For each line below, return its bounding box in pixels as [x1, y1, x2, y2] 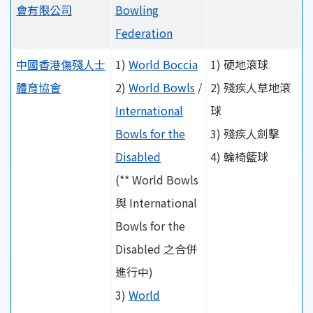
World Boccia [129, 55, 198, 73]
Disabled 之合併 [115, 240, 197, 257]
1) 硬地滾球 [210, 55, 268, 73]
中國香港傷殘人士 [16, 55, 105, 73]
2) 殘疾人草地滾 [210, 78, 291, 96]
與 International [115, 194, 197, 211]
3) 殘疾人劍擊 [210, 124, 279, 142]
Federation [115, 24, 173, 41]
